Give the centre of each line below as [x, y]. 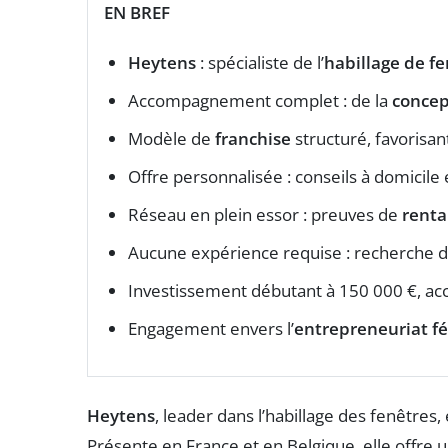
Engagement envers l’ [211, 328]
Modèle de [171, 138]
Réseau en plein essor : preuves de [265, 214]
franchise [253, 138]
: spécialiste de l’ [260, 62]
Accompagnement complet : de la [260, 100]
